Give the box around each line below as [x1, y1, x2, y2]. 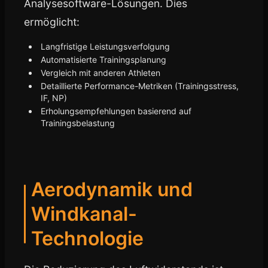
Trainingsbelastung [41, 118, 115, 128]
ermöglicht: [24, 16, 80, 28]
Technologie [31, 227, 144, 250]
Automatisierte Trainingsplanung [41, 54, 166, 65]
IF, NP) [41, 93, 67, 103]
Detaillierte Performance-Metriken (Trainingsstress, [41, 81, 239, 91]
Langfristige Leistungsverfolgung [41, 41, 170, 51]
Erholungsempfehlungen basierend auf [41, 106, 191, 116]
